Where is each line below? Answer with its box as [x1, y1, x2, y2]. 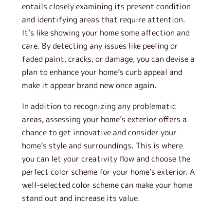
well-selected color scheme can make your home [21, 180, 192, 190]
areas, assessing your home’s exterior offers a [21, 114, 187, 125]
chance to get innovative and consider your [21, 127, 177, 138]
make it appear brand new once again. [21, 80, 157, 91]
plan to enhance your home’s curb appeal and [21, 67, 182, 77]
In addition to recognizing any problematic [21, 101, 176, 111]
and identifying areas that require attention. [21, 14, 185, 25]
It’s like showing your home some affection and [21, 27, 190, 38]
